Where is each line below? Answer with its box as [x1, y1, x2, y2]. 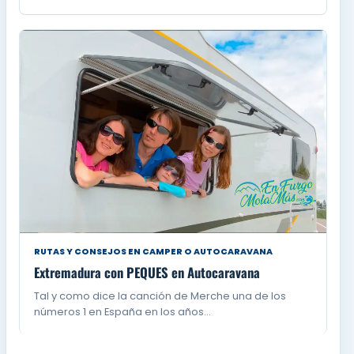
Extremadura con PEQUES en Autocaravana [34, 262, 261, 283]
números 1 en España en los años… [34, 304, 212, 320]
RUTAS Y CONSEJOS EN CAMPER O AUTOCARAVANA [34, 246, 273, 258]
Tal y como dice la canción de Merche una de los [34, 288, 287, 304]
